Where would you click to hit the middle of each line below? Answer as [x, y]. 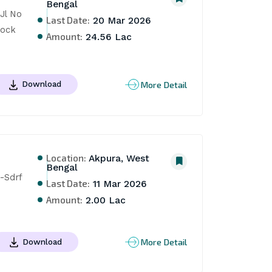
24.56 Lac [107, 37]
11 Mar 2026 [119, 184]
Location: [66, 157]
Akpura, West [118, 158]
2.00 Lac [104, 200]
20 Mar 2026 [121, 21]
